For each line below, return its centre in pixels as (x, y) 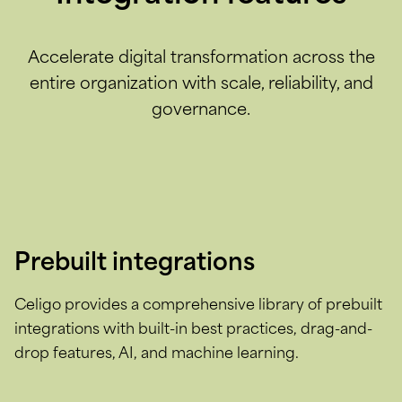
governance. (201, 110)
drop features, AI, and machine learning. (157, 354)
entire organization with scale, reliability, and (201, 84)
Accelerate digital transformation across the (201, 58)
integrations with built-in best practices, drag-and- (193, 330)
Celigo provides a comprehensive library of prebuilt (198, 306)
